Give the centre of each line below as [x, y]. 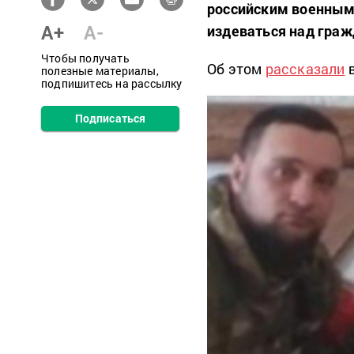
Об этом [236, 69]
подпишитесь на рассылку [112, 83]
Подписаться [110, 118]
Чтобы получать [85, 58]
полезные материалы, [100, 71]
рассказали [305, 69]
